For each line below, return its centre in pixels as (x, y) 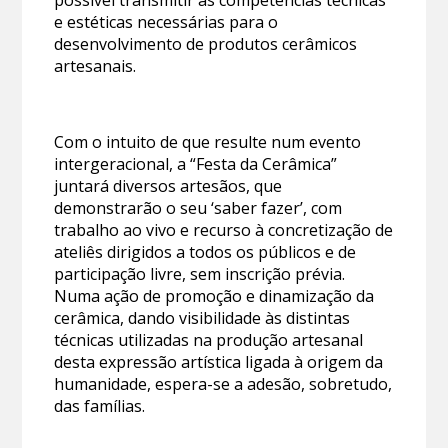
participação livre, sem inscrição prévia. (200, 273)
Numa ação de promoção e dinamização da (214, 295)
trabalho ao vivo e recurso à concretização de (224, 229)
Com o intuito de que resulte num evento (208, 141)
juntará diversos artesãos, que (168, 185)
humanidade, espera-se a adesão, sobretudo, (223, 383)
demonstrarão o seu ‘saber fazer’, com (198, 207)
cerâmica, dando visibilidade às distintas (202, 317)
